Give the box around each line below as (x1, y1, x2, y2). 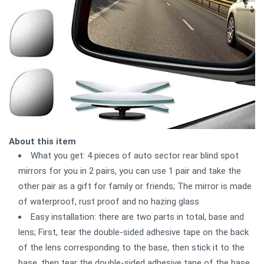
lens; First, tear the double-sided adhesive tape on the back (18, 227, 249, 238)
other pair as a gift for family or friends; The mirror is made (18, 181, 252, 192)
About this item (9, 136, 76, 147)
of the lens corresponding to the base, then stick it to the (18, 242, 245, 253)
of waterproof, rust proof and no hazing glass (18, 196, 199, 207)
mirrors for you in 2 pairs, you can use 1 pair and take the (18, 166, 241, 177)
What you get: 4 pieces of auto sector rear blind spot (31, 150, 239, 161)
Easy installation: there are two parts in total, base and (31, 212, 244, 223)
